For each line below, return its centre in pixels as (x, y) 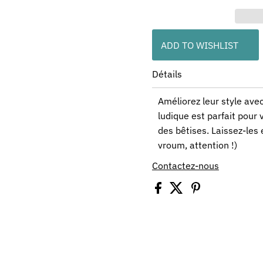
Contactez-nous (185, 166)
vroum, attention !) (197, 145)
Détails (167, 74)
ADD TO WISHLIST (199, 45)
